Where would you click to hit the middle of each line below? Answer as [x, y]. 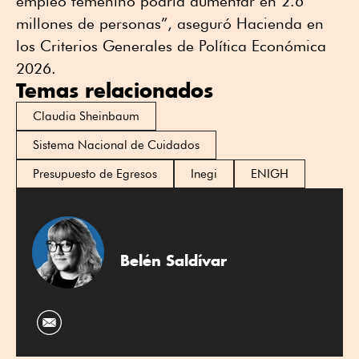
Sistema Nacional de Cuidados [116, 145]
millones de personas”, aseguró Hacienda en [170, 24]
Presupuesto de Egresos [95, 174]
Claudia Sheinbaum [86, 117]
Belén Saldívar [173, 260]
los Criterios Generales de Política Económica [171, 46]
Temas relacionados [115, 91]
